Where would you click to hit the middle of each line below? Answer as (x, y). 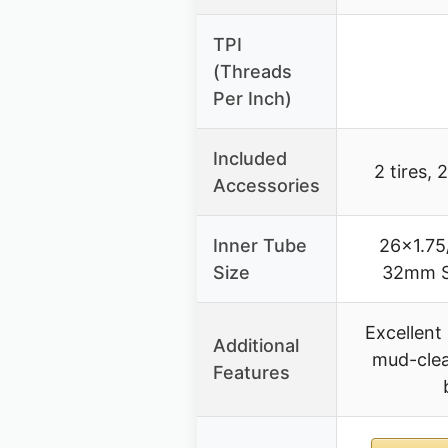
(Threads (252, 72)
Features (251, 373)
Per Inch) (252, 99)
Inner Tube (260, 246)
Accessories (266, 186)
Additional (256, 346)
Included (250, 159)
